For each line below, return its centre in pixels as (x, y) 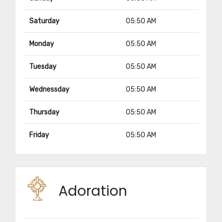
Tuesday (43, 67)
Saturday (44, 21)
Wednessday (49, 89)
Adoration (93, 191)
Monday (42, 44)
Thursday (44, 112)
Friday (39, 135)
